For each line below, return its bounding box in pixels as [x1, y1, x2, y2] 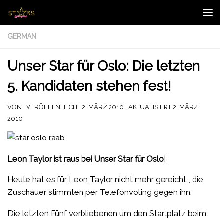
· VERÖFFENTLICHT [23, 103, 82, 110]
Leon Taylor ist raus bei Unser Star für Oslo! [7, 153, 166, 164]
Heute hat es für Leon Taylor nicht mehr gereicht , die [7, 174, 203, 185]
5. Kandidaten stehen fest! [7, 78, 171, 94]
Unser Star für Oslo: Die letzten [7, 58, 200, 74]
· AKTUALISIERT [124, 103, 173, 110]
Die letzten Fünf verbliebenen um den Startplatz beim [7, 208, 206, 219]
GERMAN [7, 32, 36, 40]
